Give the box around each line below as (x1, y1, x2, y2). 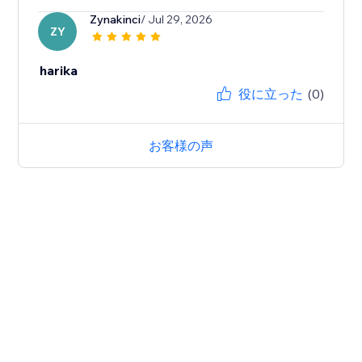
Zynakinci (90, 12, 141, 27)
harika (40, 62, 78, 79)
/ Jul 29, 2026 (141, 12, 213, 27)
